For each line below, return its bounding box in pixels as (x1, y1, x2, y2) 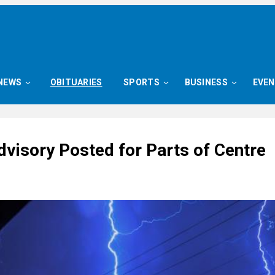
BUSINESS (184, 77, 228, 87)
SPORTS (123, 77, 160, 87)
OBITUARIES (50, 77, 103, 87)
